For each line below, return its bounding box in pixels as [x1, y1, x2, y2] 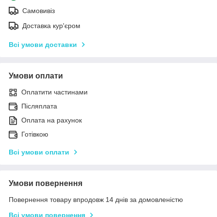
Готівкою [21, 130, 48, 138]
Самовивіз [22, 6, 55, 15]
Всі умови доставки [9, 40, 77, 48]
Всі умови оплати [9, 148, 69, 156]
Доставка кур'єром [22, 21, 80, 30]
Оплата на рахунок [21, 116, 82, 124]
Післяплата [21, 102, 57, 110]
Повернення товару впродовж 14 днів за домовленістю [9, 195, 183, 203]
